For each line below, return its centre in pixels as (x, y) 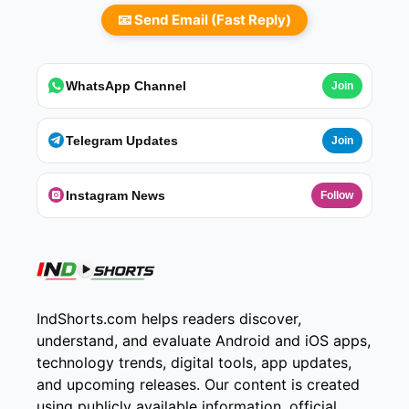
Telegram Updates (122, 140)
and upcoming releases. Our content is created (198, 384)
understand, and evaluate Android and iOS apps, (204, 340)
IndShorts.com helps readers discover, (169, 318)
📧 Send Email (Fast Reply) (204, 19)
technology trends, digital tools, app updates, (194, 362)
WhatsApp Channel (126, 85)
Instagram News (115, 195)
